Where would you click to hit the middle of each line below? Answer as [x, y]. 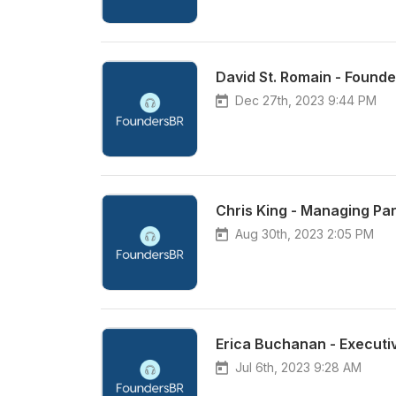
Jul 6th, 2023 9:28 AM [298, 367]
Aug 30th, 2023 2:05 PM [305, 234]
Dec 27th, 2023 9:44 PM [306, 100]
